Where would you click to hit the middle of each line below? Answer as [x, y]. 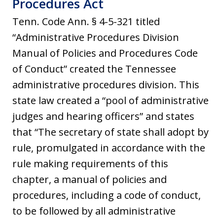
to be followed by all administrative [94, 211]
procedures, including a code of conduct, [107, 195]
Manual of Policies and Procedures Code [105, 53]
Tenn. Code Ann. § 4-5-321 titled [86, 21]
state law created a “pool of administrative [110, 100]
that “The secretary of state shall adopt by [110, 132]
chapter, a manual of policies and [90, 179]
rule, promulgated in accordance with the [109, 147]
